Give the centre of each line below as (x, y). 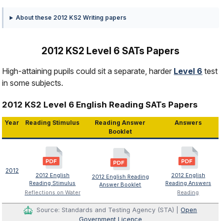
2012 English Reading (120, 177)
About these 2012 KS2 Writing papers (71, 18)
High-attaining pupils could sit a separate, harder (88, 71)
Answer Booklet (120, 184)
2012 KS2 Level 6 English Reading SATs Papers (100, 104)
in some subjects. (33, 83)
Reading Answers (188, 183)
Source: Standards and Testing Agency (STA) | (109, 210)
